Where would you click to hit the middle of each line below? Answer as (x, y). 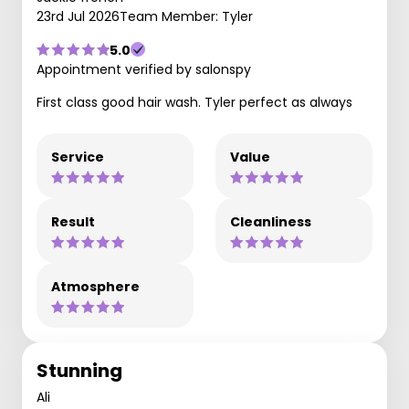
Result (73, 221)
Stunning (79, 370)
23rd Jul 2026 (78, 16)
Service (78, 157)
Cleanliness (271, 221)
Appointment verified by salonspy (144, 69)
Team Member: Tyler (186, 16)
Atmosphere (95, 286)
